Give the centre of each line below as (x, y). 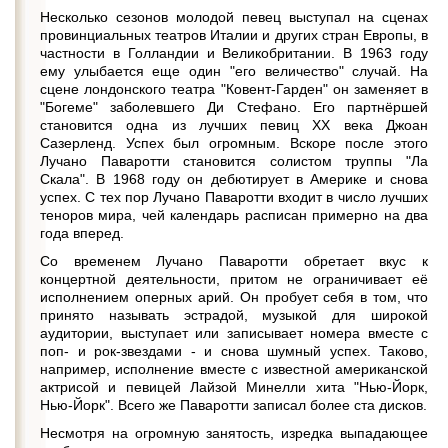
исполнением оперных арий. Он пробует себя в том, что (234, 297)
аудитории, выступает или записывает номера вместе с (234, 333)
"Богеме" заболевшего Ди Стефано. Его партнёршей (234, 107)
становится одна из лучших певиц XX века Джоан (234, 125)
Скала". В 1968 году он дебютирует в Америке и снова (234, 179)
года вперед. (82, 233)
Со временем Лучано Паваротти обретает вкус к (234, 261)
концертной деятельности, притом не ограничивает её (234, 279)
